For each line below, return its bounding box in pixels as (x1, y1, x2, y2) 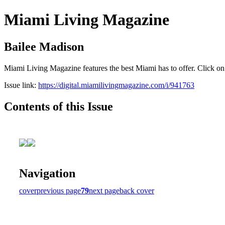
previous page (37, 186, 81, 195)
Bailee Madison (4, 40, 84, 53)
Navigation (19, 166, 75, 180)
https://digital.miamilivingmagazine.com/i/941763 (38, 80, 194, 89)
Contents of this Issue (4, 99, 113, 113)
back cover (120, 186, 154, 195)
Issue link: (4, 80, 38, 89)
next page (89, 186, 120, 195)
